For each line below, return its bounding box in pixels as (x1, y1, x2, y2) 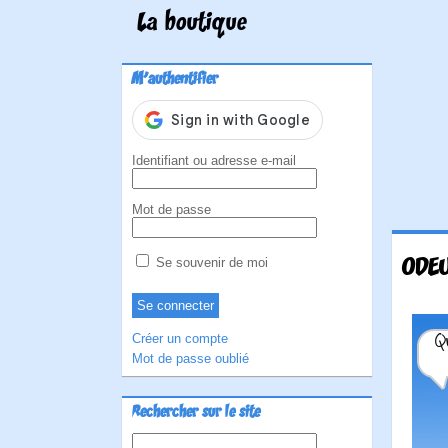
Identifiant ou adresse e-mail (132, 153, 296, 168)
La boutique (137, 9, 247, 39)
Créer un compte (132, 331, 228, 346)
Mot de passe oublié (132, 351, 249, 366)
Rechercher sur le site (132, 403, 260, 423)
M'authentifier (132, 70, 218, 90)
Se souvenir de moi (152, 255, 268, 270)
